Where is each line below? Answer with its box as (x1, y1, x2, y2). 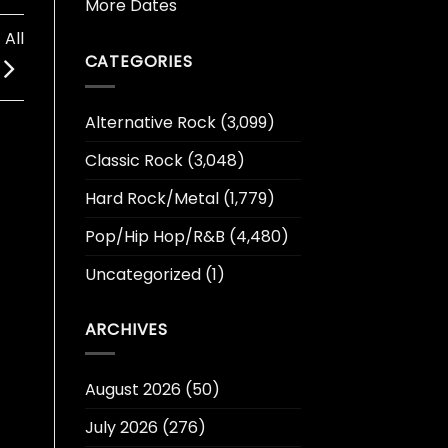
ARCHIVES (84, 317, 168, 341)
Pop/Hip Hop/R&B (84, 224, 225, 248)
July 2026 (84, 416, 158, 440)
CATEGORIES (84, 50, 193, 74)
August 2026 (84, 378, 181, 402)
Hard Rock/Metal (84, 186, 219, 210)
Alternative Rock (84, 110, 216, 134)
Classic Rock (84, 148, 183, 172)
